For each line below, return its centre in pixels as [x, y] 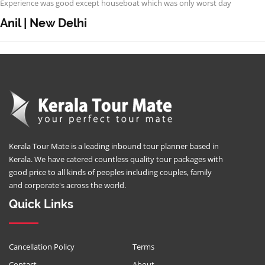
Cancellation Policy [42, 247]
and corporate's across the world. [67, 185]
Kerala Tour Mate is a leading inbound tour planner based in [114, 146]
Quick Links [41, 204]
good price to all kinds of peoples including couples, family [110, 172]
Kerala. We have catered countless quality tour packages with [116, 159]
